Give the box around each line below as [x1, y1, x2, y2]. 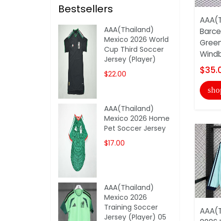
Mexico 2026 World [104, 34, 169, 44]
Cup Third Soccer [104, 44, 164, 54]
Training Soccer [104, 202, 158, 212]
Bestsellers [58, 1, 113, 16]
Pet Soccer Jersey [104, 123, 166, 133]
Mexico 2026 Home [104, 113, 170, 123]
